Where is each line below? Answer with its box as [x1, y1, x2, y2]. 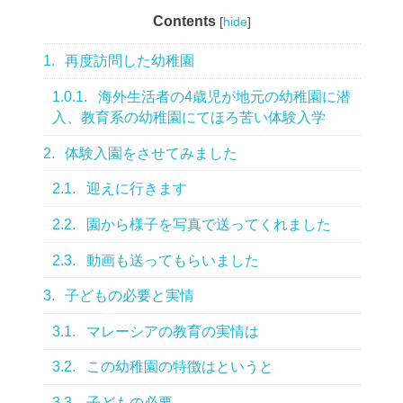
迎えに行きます [83, 181, 188, 197]
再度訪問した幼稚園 [61, 53, 195, 69]
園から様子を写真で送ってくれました [83, 216, 332, 232]
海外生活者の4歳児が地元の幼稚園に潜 [94, 89, 352, 105]
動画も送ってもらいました [83, 252, 260, 268]
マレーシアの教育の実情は [83, 323, 260, 339]
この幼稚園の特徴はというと [83, 359, 274, 375]
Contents [152, 13, 216, 29]
